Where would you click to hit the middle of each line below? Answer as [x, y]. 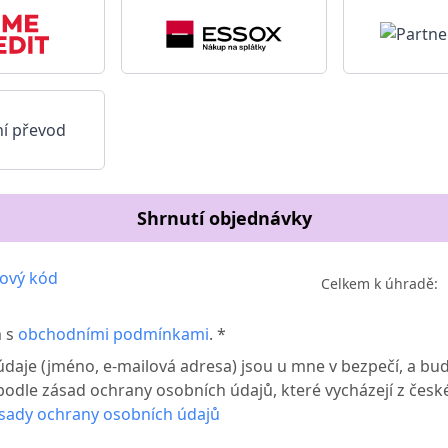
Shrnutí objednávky [224, 218]
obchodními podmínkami [113, 334]
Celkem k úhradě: [379, 284]
